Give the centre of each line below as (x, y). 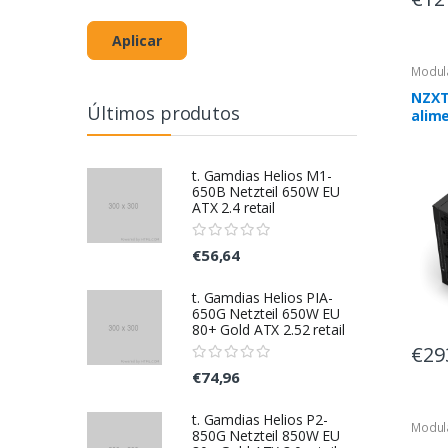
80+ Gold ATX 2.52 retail (268, 330)
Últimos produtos (163, 113)
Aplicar (137, 41)
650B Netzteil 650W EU (266, 192)
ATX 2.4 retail (233, 208)
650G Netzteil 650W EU (266, 314)
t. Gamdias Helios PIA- (262, 298)
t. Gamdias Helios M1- (262, 176)
